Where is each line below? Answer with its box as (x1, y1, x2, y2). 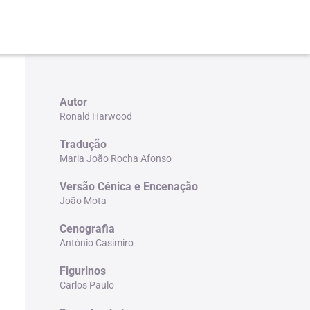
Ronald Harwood (59, 110, 132, 122)
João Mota (59, 194, 107, 206)
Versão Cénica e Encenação (59, 179, 198, 193)
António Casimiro (59, 237, 134, 248)
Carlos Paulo (59, 279, 114, 291)
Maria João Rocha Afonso (59, 152, 172, 164)
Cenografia (59, 221, 115, 235)
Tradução (59, 137, 107, 151)
